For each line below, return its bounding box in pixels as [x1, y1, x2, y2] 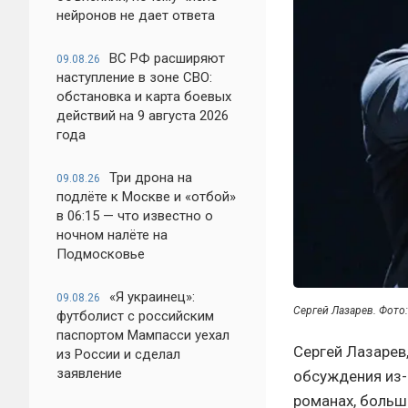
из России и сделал [56, 346, 180, 362]
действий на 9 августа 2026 [56, 107, 229, 124]
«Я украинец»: [109, 289, 195, 305]
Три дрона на [109, 169, 192, 186]
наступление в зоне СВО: [56, 69, 212, 86]
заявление [56, 365, 122, 382]
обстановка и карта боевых [56, 88, 231, 105]
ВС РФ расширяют [109, 50, 225, 66]
